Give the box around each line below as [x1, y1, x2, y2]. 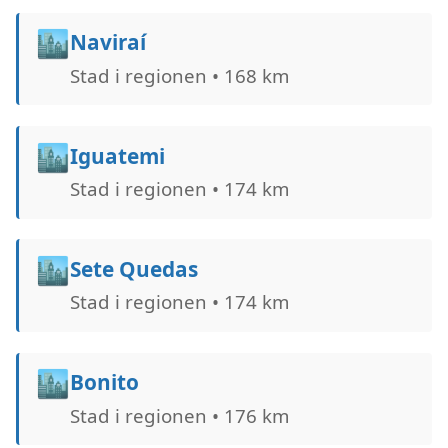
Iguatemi [69, 141, 165, 170]
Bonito [69, 368, 139, 397]
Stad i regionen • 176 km [69, 402, 289, 428]
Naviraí [69, 28, 146, 57]
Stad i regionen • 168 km [69, 62, 289, 88]
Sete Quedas [69, 255, 198, 284]
